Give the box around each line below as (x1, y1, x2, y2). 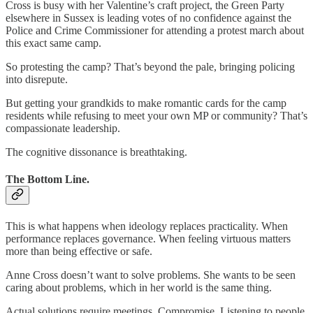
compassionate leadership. (6, 122, 120, 134)
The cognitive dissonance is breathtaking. (6, 146, 187, 158)
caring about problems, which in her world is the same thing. (6, 281, 272, 293)
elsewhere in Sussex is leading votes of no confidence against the (6, 12, 291, 24)
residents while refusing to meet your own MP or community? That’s (6, 110, 307, 122)
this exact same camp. (6, 37, 101, 49)
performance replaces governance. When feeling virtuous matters (6, 232, 291, 245)
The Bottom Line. (6, 173, 89, 186)
